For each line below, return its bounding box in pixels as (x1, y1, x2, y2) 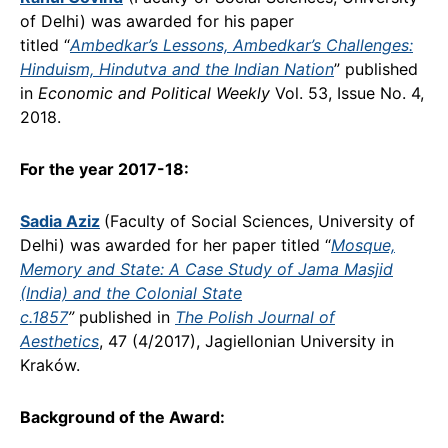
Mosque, (331, 234, 395, 255)
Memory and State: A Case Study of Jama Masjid (20, 258, 393, 279)
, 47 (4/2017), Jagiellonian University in (99, 330, 394, 351)
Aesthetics (20, 330, 99, 351)
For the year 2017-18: (20, 158, 189, 179)
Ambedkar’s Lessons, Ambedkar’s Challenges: (70, 34, 413, 55)
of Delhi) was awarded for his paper (20, 10, 294, 31)
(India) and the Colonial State (20, 282, 242, 303)
